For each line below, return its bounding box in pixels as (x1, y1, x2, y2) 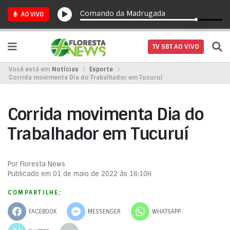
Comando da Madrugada (80, 8, 166, 18)
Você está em (9, 66, 50, 73)
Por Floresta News (8, 160, 65, 168)
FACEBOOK (29, 207, 56, 215)
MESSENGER (88, 207, 121, 215)
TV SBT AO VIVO (152, 43, 199, 51)
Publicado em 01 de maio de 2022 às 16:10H (8, 169, 151, 178)
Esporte (89, 66, 113, 73)
